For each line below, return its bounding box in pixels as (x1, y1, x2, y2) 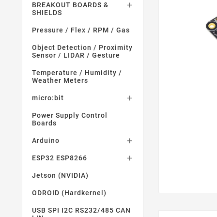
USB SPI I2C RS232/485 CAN (32, 206, 131, 214)
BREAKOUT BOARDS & (32, 1, 108, 9)
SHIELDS (32, 9, 62, 16)
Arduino (32, 137, 60, 144)
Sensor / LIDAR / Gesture (32, 51, 120, 59)
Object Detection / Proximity (32, 44, 133, 51)
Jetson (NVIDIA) (32, 171, 89, 179)
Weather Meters (32, 77, 88, 84)
